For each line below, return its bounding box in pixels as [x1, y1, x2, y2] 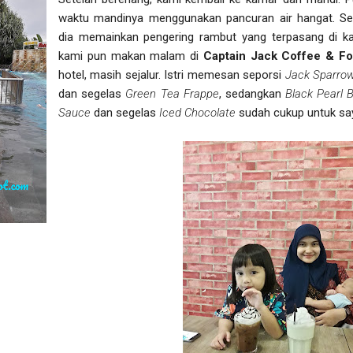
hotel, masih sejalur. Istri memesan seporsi [58, 67, 285, 82]
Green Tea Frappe [125, 86, 219, 101]
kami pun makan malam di [58, 48, 203, 63]
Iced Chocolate [159, 105, 236, 120]
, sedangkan [218, 86, 286, 101]
